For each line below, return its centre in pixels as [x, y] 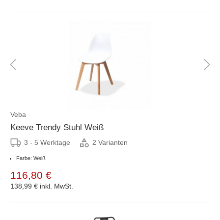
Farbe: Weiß [31, 158]
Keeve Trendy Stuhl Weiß [57, 127]
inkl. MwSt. [56, 186]
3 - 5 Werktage [47, 142]
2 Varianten [110, 143]
